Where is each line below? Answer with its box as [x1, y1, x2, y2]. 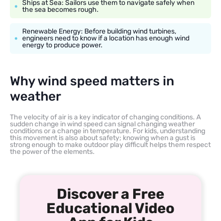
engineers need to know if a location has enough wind [22, 34, 189, 42]
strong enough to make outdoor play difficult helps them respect [10, 140, 211, 149]
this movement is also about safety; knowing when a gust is [10, 133, 195, 142]
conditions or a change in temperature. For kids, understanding [10, 126, 205, 135]
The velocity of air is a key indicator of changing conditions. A [10, 112, 201, 121]
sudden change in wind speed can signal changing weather [10, 119, 195, 128]
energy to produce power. [22, 40, 103, 49]
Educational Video [46, 199, 175, 217]
